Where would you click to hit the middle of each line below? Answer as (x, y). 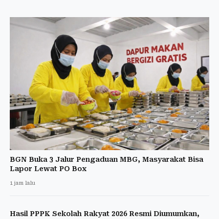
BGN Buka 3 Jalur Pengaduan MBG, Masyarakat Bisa (107, 159)
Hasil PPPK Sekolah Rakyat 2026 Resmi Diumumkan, (105, 213)
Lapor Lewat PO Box (48, 168)
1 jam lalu (22, 183)
